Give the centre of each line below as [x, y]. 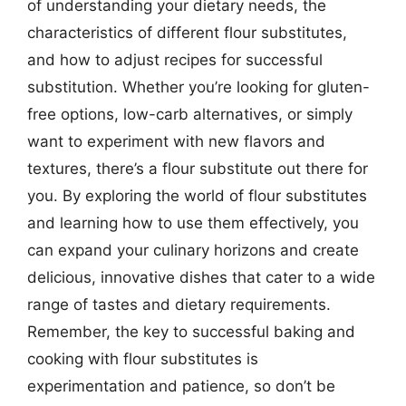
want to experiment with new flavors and [176, 141]
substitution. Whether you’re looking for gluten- [198, 87]
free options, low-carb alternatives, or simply [190, 114]
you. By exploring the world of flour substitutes [197, 195]
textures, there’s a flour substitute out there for [198, 168]
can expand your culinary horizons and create [193, 250]
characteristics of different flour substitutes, [187, 32]
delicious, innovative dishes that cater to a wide [201, 277]
